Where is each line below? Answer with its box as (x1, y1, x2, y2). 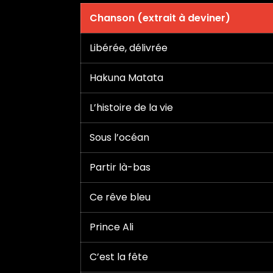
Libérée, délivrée (90, 40, 168, 55)
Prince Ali (90, 219, 133, 234)
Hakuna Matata (90, 70, 163, 85)
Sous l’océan (90, 130, 149, 144)
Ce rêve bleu (90, 190, 151, 204)
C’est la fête (90, 249, 148, 264)
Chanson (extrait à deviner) (90, 10, 230, 25)
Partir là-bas (90, 160, 151, 174)
